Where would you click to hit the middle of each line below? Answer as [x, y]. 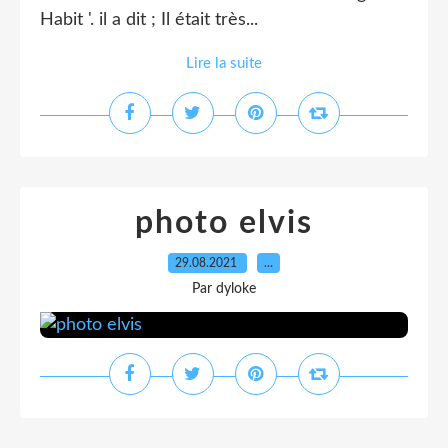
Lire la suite [224, 63]
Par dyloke [224, 289]
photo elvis [224, 223]
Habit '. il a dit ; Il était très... [149, 20]
